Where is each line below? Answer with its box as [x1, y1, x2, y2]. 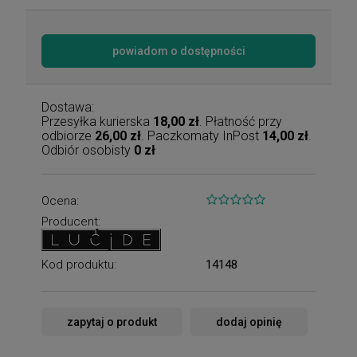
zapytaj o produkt [67, 315, 157, 328]
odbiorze [41, 127, 95, 143]
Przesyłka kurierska [41, 113, 153, 129]
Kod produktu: [41, 257, 116, 272]
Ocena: [41, 193, 79, 208]
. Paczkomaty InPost [141, 127, 262, 143]
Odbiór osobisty [41, 142, 134, 158]
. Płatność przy [199, 113, 282, 129]
